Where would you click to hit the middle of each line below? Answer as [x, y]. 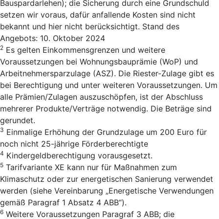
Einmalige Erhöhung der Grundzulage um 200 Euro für [105, 132]
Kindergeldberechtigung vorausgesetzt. [78, 156]
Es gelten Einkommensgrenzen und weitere [84, 50]
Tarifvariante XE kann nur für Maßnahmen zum [90, 167]
